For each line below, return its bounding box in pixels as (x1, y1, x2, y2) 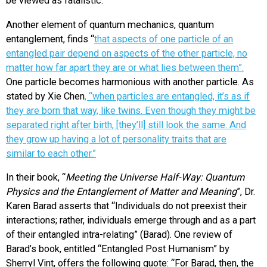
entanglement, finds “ (6, 33, 94, 45)
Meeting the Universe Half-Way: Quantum (66, 171, 244, 183)
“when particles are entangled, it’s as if (89, 90, 250, 102)
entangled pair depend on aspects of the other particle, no (6, 47, 247, 59)
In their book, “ (6, 171, 66, 183)
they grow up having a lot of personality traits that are (6, 133, 226, 145)
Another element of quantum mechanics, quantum (6, 18, 214, 30)
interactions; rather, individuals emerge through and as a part (6, 214, 256, 226)
